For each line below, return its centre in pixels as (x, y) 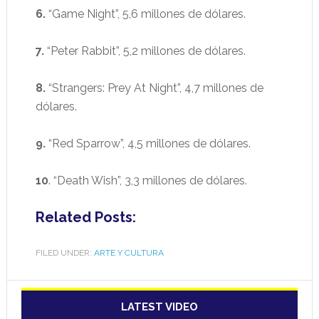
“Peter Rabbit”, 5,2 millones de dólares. (145, 51)
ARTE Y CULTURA (129, 253)
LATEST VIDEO (159, 307)
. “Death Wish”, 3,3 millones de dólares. (147, 181)
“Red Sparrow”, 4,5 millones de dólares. (149, 144)
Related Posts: (85, 218)
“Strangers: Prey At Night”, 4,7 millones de (154, 88)
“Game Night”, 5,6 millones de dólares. (145, 14)
